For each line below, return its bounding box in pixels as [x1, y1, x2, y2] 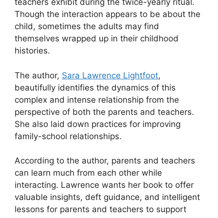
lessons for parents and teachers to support [15, 204, 186, 215]
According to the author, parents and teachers [15, 156, 195, 166]
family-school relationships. [15, 131, 122, 141]
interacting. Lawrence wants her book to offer [15, 180, 194, 190]
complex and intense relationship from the [15, 94, 179, 105]
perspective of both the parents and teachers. [15, 107, 194, 117]
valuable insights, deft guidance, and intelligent [15, 192, 200, 202]
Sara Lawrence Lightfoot [62, 70, 158, 80]
